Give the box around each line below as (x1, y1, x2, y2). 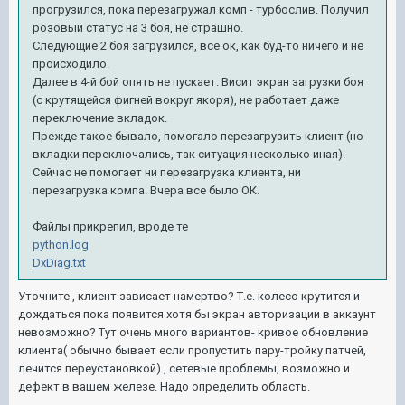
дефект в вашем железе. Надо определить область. (18, 380, 310, 393)
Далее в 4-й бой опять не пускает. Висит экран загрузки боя (33, 75, 363, 89)
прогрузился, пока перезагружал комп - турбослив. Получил (33, 3, 369, 16)
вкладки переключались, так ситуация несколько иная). (33, 147, 345, 161)
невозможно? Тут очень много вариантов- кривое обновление (18, 325, 368, 339)
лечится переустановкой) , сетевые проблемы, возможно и (18, 362, 350, 375)
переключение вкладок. (33, 111, 167, 125)
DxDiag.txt (33, 256, 86, 269)
